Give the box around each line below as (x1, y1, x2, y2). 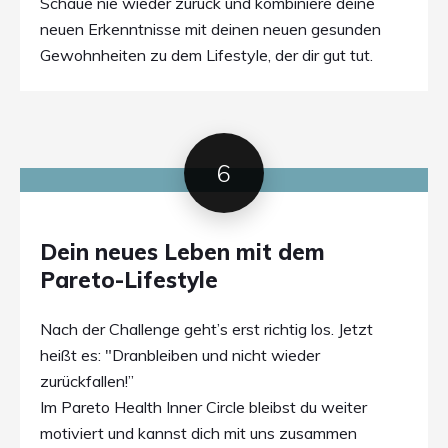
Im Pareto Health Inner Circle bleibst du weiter (40, 396, 367, 417)
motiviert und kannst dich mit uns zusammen (40, 422, 357, 443)
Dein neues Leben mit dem (40, 237, 325, 266)
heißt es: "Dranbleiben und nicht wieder (40, 344, 320, 365)
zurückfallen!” (40, 370, 134, 391)
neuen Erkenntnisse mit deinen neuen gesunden (40, 19, 381, 40)
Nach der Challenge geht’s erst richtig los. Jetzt (40, 318, 373, 339)
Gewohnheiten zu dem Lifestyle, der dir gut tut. (40, 45, 373, 66)
